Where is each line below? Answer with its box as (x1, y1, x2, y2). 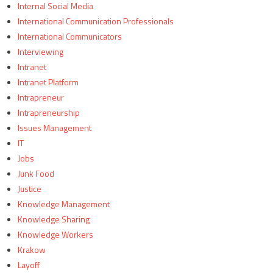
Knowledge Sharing (17, 213, 90, 226)
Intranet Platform (17, 76, 79, 89)
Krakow (17, 243, 46, 257)
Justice (17, 182, 41, 196)
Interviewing (17, 45, 63, 58)
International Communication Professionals (17, 15, 174, 28)
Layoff (17, 258, 40, 272)
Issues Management (17, 121, 91, 135)
